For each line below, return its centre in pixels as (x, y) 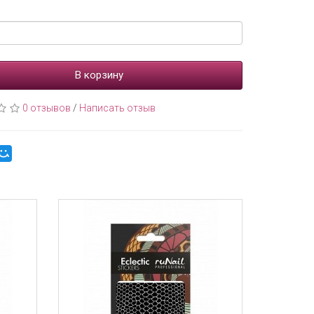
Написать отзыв (118, 108)
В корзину (100, 75)
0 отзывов (47, 108)
